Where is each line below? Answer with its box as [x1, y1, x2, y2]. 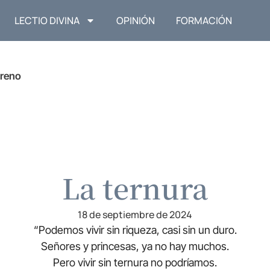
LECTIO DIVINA [14, 14, 80, 28]
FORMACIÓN [176, 14, 233, 28]
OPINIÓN [116, 14, 155, 28]
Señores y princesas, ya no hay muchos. [41, 240, 229, 253]
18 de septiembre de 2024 [78, 208, 192, 222]
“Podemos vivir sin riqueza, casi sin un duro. [33, 224, 237, 237]
